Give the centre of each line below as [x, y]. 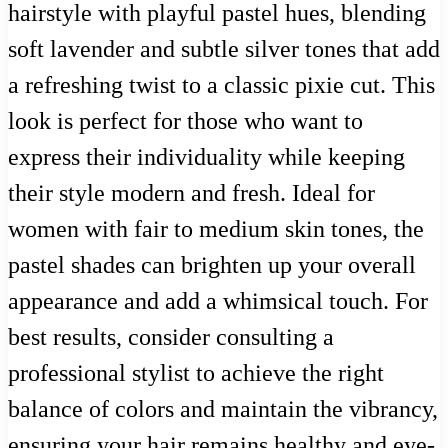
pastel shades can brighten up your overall [212, 265]
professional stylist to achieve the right [196, 373]
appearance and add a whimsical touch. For [218, 301]
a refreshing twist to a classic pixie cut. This [221, 85]
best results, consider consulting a [171, 337]
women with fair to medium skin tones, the [216, 229]
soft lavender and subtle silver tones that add [224, 49]
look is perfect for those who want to [185, 121]
